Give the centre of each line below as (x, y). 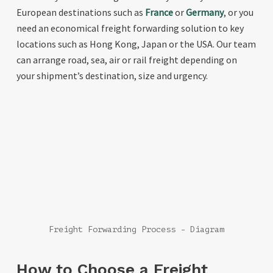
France (159, 12)
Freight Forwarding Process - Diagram (136, 230)
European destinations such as (80, 12)
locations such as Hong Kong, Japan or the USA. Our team (136, 44)
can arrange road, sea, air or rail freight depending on (126, 59)
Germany (204, 12)
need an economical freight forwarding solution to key (130, 28)
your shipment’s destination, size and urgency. (112, 75)
